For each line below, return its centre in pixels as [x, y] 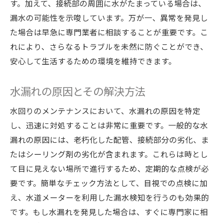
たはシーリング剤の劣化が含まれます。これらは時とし [109, 154]
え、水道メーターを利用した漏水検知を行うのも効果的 [110, 197]
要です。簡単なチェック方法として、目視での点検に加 [109, 183]
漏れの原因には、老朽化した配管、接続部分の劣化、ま [110, 139]
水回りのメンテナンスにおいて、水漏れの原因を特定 [105, 111]
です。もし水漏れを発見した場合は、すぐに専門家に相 [109, 212]
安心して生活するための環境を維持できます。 [93, 61]
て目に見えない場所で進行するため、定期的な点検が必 [110, 168]
